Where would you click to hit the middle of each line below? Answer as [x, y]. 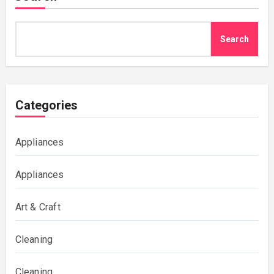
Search [235, 39]
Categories [46, 106]
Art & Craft [38, 207]
